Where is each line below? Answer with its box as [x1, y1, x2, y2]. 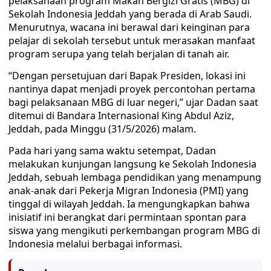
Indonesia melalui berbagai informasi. [8, 237, 182, 250]
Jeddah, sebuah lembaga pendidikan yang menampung [8, 171, 261, 184]
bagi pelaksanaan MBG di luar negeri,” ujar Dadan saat [8, 96, 258, 109]
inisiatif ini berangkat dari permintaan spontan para [8, 211, 246, 224]
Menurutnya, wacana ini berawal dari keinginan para [8, 21, 250, 34]
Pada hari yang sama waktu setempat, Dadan [8, 144, 216, 157]
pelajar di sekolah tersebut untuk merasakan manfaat [8, 34, 255, 47]
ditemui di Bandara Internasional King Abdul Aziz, [8, 109, 234, 122]
